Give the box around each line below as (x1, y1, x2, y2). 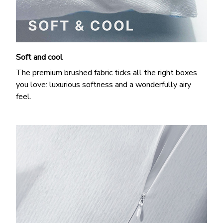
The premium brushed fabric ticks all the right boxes (16, 67, 197, 78)
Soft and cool (16, 52, 63, 63)
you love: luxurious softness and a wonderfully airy (16, 79, 191, 90)
